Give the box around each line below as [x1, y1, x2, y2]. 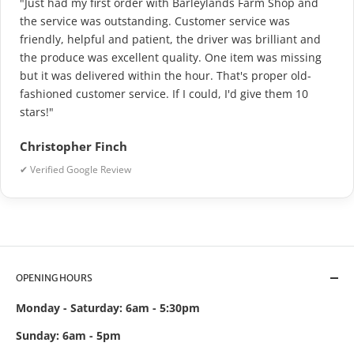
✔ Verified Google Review [20, 163, 131, 177]
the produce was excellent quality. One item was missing [20, 50, 322, 66]
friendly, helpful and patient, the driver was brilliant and [20, 32, 321, 47]
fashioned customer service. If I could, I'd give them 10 [20, 86, 308, 102]
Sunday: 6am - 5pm [16, 328, 121, 344]
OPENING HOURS [16, 272, 92, 284]
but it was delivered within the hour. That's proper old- [20, 68, 311, 84]
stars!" [20, 104, 54, 120]
